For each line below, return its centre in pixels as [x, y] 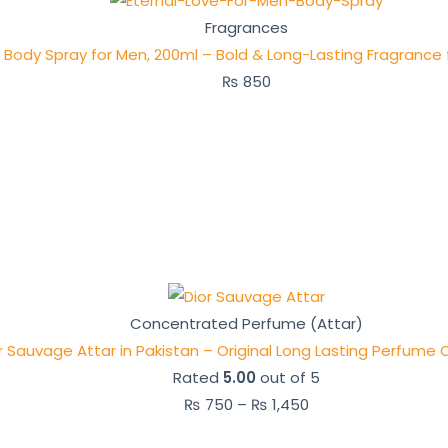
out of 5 [288, 378]
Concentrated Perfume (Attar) [246, 324]
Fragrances [246, 27]
